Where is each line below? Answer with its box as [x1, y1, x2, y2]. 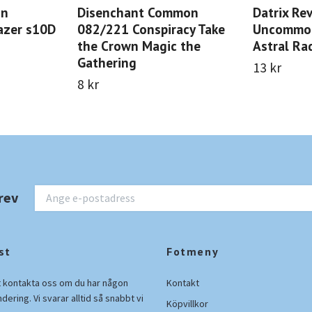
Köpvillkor [166, 297, 208, 310]
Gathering [77, 53, 136, 71]
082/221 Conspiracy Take [77, 19, 225, 38]
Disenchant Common [77, 3, 198, 21]
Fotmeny [166, 244, 219, 258]
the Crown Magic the [77, 36, 201, 54]
